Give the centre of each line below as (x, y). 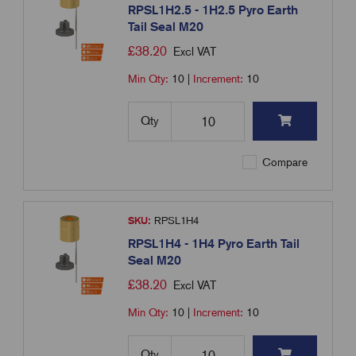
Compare (284, 163)
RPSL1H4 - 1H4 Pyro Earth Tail (214, 244)
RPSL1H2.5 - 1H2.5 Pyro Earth (213, 10)
